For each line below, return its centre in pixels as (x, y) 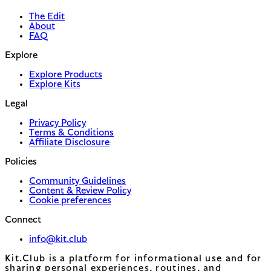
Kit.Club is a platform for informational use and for (133, 259)
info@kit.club (58, 239)
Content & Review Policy (80, 191)
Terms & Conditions (71, 133)
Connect (23, 220)
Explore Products (66, 75)
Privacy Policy (57, 123)
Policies (21, 162)
